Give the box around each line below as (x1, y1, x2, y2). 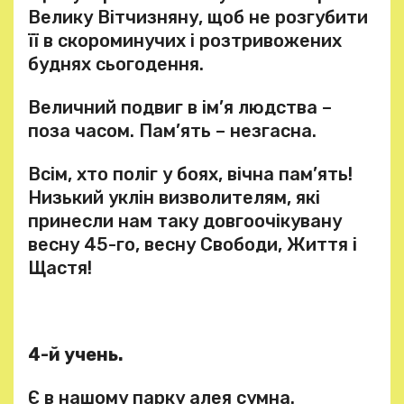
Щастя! (28, 257, 92, 279)
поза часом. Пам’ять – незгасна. (28, 120, 317, 142)
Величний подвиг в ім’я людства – (28, 96, 332, 118)
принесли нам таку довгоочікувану (28, 210, 342, 232)
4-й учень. (28, 344, 124, 365)
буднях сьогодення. (28, 53, 204, 75)
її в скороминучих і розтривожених (28, 30, 342, 51)
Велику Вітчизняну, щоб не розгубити (28, 6, 368, 28)
